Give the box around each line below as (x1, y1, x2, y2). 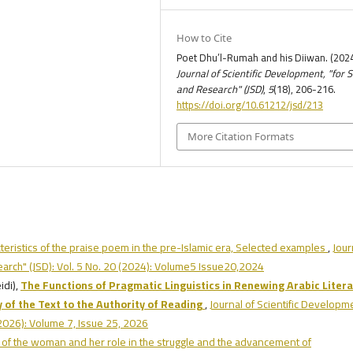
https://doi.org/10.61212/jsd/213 (176, 95, 324, 115)
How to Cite (176, 31, 232, 46)
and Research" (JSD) (176, 80, 264, 99)
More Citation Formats (188, 129, 295, 144)
